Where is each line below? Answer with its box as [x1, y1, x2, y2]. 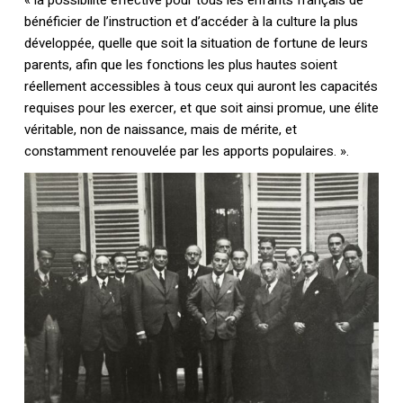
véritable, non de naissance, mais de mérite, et [23, 120, 297, 140]
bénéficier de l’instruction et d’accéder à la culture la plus [23, 12, 358, 32]
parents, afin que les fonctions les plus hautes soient [23, 55, 337, 76]
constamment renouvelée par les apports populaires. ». [23, 141, 349, 162]
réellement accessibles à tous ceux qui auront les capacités [23, 76, 378, 97]
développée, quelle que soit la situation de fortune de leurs [23, 33, 368, 54]
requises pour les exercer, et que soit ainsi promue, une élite [23, 98, 379, 119]
